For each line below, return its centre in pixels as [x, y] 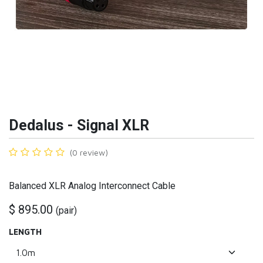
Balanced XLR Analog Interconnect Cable [92, 186]
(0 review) [89, 153]
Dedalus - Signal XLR [79, 126]
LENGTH [25, 232]
